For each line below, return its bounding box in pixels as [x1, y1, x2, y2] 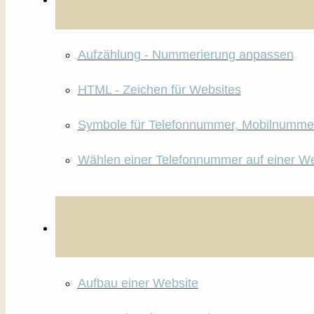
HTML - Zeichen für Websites [77, 83, 241, 97]
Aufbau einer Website [77, 275, 198, 290]
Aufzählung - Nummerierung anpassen [77, 48, 294, 62]
